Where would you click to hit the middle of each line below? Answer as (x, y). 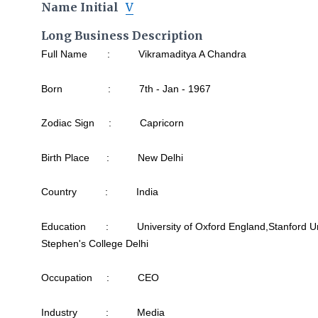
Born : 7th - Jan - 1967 (126, 88)
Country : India (100, 192)
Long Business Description (122, 35)
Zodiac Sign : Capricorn (113, 123)
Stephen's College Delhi (95, 243)
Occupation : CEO (100, 278)
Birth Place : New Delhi (113, 157)
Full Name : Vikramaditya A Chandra (144, 54)
